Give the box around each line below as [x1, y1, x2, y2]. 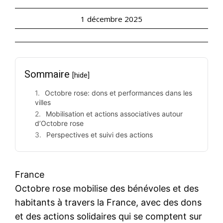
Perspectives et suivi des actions [46, 130, 153, 139]
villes [35, 98, 51, 107]
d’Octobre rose [35, 119, 84, 128]
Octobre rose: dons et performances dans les [45, 89, 192, 98]
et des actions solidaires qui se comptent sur [15, 211, 202, 222]
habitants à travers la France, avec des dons [15, 197, 202, 208]
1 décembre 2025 [81, 14, 142, 24]
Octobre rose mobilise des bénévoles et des [15, 183, 199, 194]
